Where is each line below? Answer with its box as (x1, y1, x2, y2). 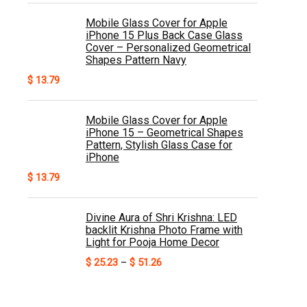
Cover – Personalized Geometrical (86, 41, 251, 54)
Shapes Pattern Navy (86, 53, 186, 66)
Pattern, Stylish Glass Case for (86, 138, 232, 151)
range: (161, 268, 188, 280)
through (161, 293, 196, 305)
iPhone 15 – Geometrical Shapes (86, 126, 243, 139)
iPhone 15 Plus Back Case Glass (86, 29, 243, 42)
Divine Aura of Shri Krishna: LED (86, 211, 237, 224)
